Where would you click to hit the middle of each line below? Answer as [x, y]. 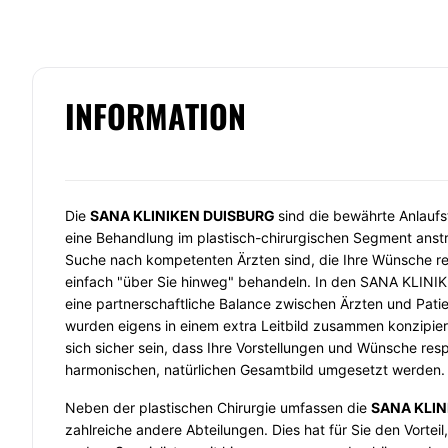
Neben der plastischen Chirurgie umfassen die [218, 407]
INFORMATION [155, 115]
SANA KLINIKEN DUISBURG [182, 215]
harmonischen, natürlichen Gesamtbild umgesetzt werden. [255, 369]
